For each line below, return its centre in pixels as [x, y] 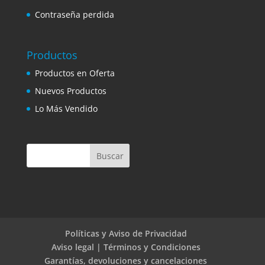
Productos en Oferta [75, 73]
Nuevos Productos [70, 91]
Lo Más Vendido [66, 109]
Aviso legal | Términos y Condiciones [126, 247]
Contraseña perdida [74, 14]
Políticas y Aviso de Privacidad [126, 233]
